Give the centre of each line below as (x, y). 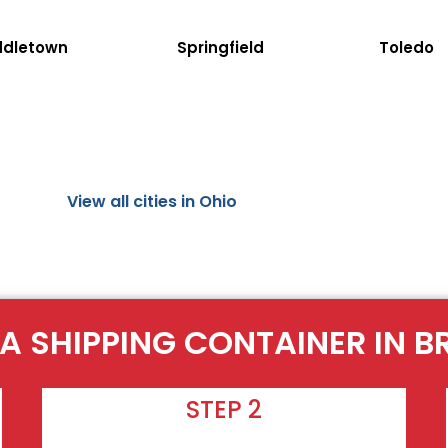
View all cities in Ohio (152, 201)
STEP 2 (223, 410)
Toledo (406, 47)
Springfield (220, 47)
